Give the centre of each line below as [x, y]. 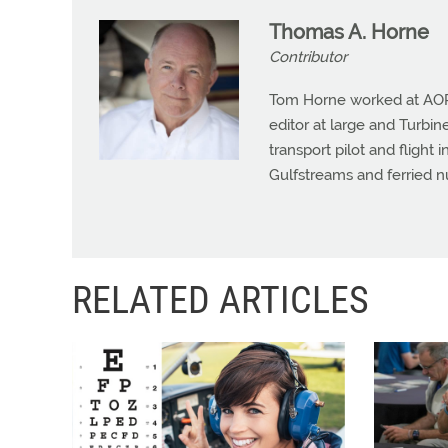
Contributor [308, 57]
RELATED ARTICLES [220, 300]
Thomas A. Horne [349, 32]
